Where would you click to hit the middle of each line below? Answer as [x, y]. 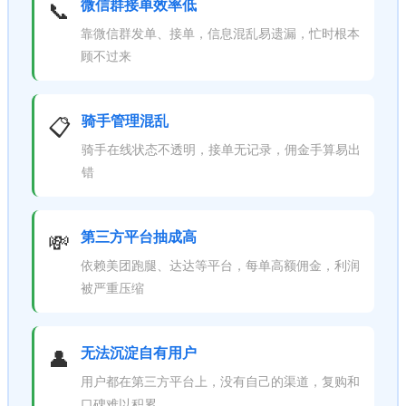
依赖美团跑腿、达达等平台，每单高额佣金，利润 [220, 265]
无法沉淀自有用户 [139, 352]
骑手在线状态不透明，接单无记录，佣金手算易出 [221, 149]
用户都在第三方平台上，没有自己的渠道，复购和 [220, 381]
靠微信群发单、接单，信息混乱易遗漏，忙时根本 [220, 33]
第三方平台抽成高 [139, 236]
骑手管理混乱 [125, 120]
